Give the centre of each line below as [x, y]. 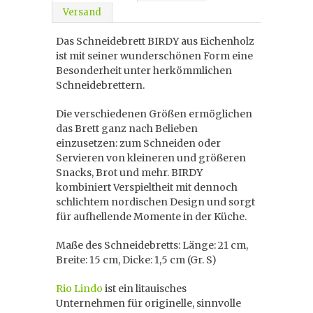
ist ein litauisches [145, 289]
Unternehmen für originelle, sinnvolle [148, 303]
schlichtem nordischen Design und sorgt [155, 202]
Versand [82, 12]
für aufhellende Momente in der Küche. [151, 217]
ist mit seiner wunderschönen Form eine [154, 56]
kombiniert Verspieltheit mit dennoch [147, 187]
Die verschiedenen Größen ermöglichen [154, 114]
